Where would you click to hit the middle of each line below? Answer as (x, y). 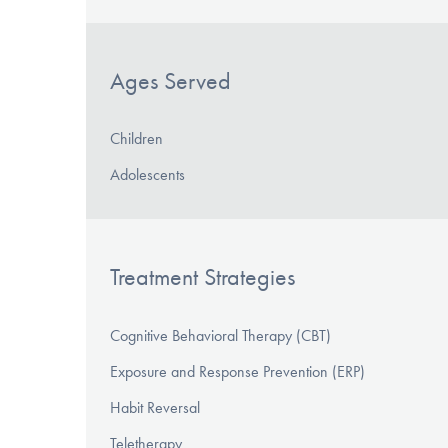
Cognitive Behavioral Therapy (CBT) (220, 336)
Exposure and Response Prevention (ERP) (237, 372)
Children (136, 139)
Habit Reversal (155, 408)
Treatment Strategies (202, 277)
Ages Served (170, 80)
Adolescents (147, 175)
